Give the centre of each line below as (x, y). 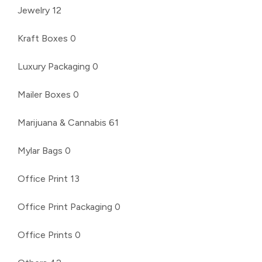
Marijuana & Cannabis (62, 122)
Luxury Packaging (54, 66)
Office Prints (45, 235)
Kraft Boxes (43, 38)
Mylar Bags (40, 150)
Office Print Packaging (65, 206)
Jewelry (34, 10)
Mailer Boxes (44, 94)
